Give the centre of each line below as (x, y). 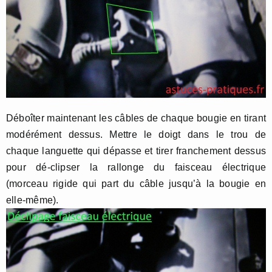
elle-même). (32, 200)
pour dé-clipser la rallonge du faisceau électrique (136, 167)
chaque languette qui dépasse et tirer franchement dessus (136, 151)
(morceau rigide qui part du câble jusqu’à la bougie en (136, 183)
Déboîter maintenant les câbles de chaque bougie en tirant (136, 118)
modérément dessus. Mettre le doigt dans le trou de (136, 134)
